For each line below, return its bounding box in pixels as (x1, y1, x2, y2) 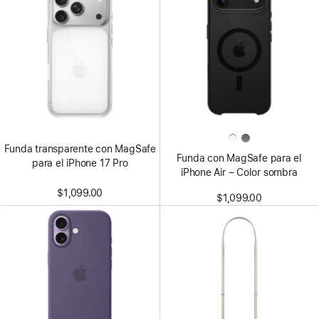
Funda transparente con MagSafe (4, 142, 156, 155)
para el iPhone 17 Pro (32, 157, 128, 169)
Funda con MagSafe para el (176, 152, 302, 164)
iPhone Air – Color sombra (181, 166, 298, 178)
